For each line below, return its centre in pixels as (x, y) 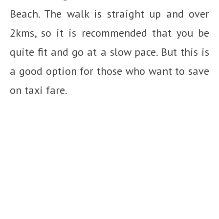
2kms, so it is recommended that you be (109, 33)
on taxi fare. (40, 90)
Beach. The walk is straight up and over (109, 13)
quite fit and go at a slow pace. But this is (109, 52)
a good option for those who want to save (109, 71)
